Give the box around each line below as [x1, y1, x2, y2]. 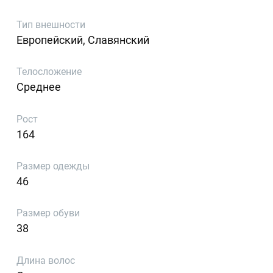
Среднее [16, 80, 62, 94]
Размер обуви [16, 207, 80, 219]
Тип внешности [16, 18, 86, 30]
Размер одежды [16, 160, 90, 172]
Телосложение [16, 66, 82, 78]
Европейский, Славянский [16, 33, 150, 46]
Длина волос [16, 254, 76, 266]
